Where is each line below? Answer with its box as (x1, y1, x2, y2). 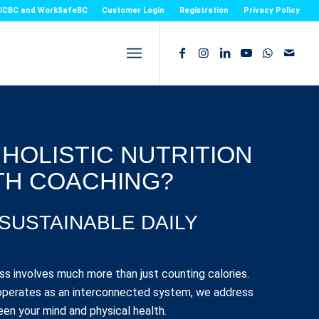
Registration (179, 6, 229, 15)
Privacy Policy (244, 6, 300, 15)
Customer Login (102, 6, 165, 15)
